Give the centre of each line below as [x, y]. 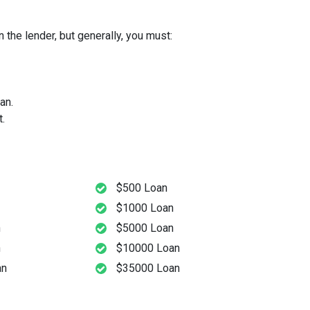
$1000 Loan [145, 208]
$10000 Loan [148, 248]
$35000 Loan [148, 268]
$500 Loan [142, 188]
